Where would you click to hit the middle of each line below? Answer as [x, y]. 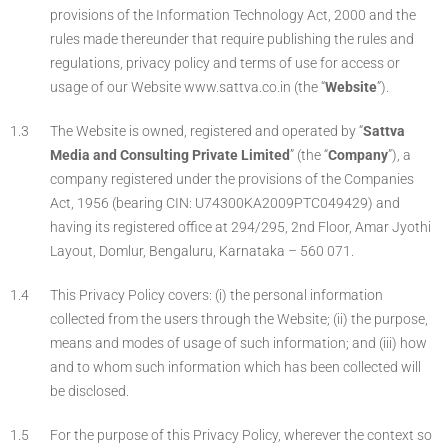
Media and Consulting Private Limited [170, 155]
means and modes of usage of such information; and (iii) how [238, 343]
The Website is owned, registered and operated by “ [206, 131]
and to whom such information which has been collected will [235, 367]
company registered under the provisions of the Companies [232, 179]
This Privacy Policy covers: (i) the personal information [216, 295]
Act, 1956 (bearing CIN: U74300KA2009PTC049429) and [225, 203]
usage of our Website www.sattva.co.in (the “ [187, 87]
